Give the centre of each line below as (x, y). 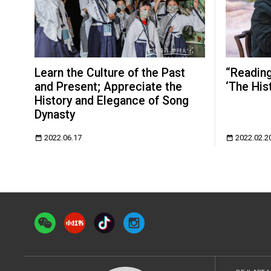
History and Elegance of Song (112, 100)
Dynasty (55, 114)
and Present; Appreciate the (109, 87)
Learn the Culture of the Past (110, 73)
